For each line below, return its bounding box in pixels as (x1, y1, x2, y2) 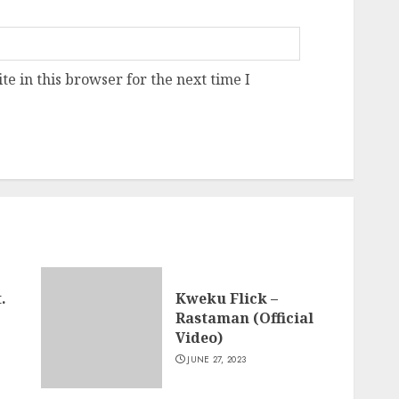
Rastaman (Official (175, 308, 313, 328)
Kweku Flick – (175, 289, 278, 308)
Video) (175, 328, 223, 347)
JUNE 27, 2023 (187, 353, 247, 366)
